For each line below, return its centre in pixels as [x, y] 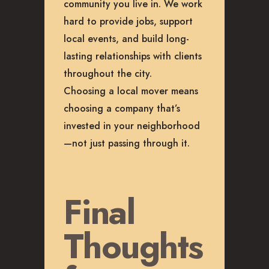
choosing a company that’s [122, 108]
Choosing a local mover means [131, 91]
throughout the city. [108, 73]
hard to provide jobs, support [128, 21]
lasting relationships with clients [133, 56]
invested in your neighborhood [132, 125]
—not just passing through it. [127, 143]
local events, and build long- [126, 38]
